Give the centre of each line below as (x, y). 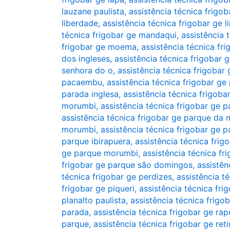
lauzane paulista (93, 11)
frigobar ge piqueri (98, 188)
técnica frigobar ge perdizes (117, 177)
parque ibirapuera (96, 141)
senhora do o (87, 70)
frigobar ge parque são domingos (127, 165)
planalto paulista (94, 200)
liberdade (80, 23)
